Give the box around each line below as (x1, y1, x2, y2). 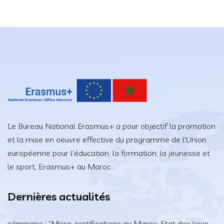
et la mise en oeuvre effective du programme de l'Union (7, 134, 206, 144)
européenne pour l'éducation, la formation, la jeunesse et (7, 147, 210, 158)
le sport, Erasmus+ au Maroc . (7, 161, 114, 171)
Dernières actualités (7, 189, 110, 203)
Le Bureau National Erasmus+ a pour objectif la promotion (7, 120, 215, 131)
